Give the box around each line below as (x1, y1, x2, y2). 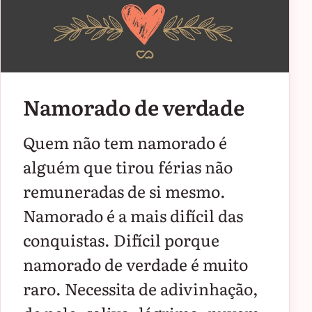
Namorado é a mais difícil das (23, 203, 243, 227)
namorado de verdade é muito (23, 252, 248, 276)
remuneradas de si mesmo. (23, 179, 226, 203)
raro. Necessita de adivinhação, (23, 276, 258, 300)
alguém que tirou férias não (23, 155, 233, 178)
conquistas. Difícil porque (23, 228, 219, 251)
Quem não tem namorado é (23, 130, 227, 154)
